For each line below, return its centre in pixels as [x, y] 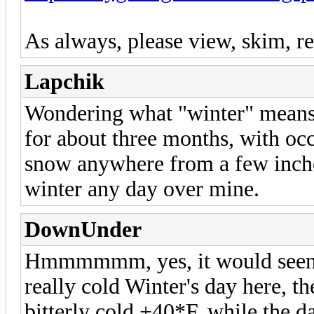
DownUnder [83, 230]
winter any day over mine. [142, 189]
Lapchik [64, 82]
